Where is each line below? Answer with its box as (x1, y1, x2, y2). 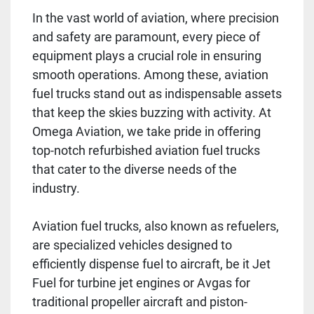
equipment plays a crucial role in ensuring (32, 48, 261, 63)
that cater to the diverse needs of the (32, 161, 237, 177)
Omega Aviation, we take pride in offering (32, 123, 261, 139)
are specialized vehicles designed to (32, 237, 232, 252)
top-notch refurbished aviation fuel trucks (32, 142, 260, 158)
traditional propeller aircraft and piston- (32, 294, 247, 309)
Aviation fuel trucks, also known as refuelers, (32, 218, 279, 233)
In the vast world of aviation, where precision (32, 10, 279, 25)
